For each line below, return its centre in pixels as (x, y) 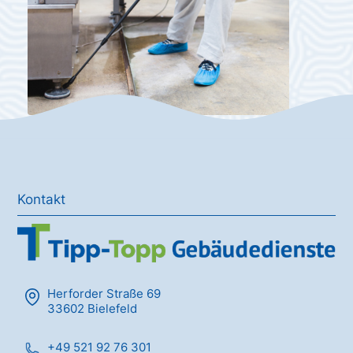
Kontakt (42, 199)
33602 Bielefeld (93, 308)
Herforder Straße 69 (104, 293)
